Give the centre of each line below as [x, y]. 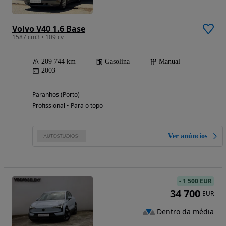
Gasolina [117, 61]
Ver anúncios [188, 136]
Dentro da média [185, 212]
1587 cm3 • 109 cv [38, 37]
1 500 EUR [197, 181]
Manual [169, 61]
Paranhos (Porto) [56, 94]
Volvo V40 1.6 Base [49, 29]
